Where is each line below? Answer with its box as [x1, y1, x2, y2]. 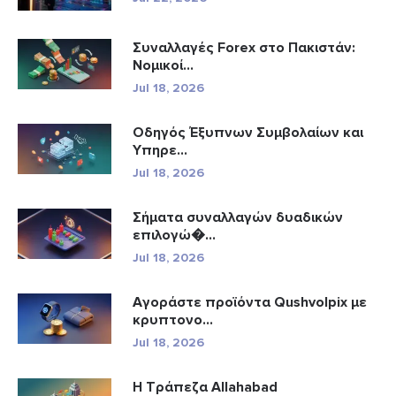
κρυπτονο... [133, 311, 213, 330]
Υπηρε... [133, 141, 187, 160]
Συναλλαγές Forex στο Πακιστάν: [133, 39, 355, 57]
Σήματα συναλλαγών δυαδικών [133, 209, 343, 227]
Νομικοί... [133, 57, 194, 75]
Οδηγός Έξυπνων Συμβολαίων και [133, 124, 363, 142]
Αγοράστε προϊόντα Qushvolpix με [133, 293, 367, 312]
